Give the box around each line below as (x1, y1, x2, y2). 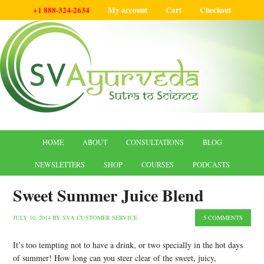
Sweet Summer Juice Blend (13, 183, 204, 207)
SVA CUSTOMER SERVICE (62, 213, 138, 222)
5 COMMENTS (203, 213, 243, 222)
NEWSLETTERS (34, 160, 85, 170)
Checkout (200, 4, 231, 16)
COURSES (141, 160, 174, 170)
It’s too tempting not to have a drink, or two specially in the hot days (13, 239, 243, 250)
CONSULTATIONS (126, 137, 184, 147)
